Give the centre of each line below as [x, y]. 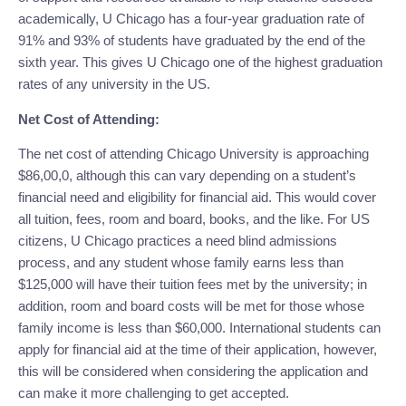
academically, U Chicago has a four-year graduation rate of [191, 19]
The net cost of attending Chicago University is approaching [193, 153]
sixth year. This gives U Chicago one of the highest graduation [200, 63]
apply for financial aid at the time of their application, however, [198, 349]
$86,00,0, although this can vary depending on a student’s [187, 175]
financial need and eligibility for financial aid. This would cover [197, 197]
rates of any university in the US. [114, 84]
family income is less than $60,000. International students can [199, 327]
